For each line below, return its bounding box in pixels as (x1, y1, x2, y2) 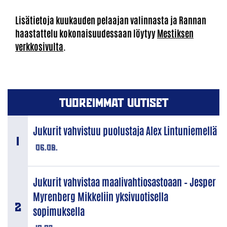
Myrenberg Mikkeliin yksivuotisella (33, 190, 168, 203)
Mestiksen (157, 27, 194, 40)
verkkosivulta (15, 40, 63, 53)
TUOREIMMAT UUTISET (59, 93, 168, 112)
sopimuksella (33, 204, 85, 218)
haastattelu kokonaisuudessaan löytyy (15, 27, 157, 40)
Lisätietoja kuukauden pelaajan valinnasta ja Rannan (15, 14, 206, 26)
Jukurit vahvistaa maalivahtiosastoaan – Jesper (33, 175, 216, 188)
